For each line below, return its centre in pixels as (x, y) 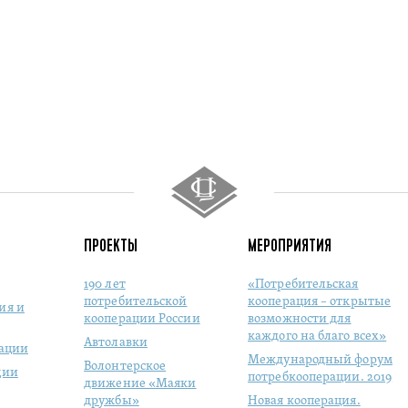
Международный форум (320, 360)
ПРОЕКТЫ (111, 245)
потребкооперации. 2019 (320, 377)
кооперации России (142, 319)
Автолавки (116, 343)
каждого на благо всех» (317, 337)
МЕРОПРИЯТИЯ (290, 245)
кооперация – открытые (320, 302)
